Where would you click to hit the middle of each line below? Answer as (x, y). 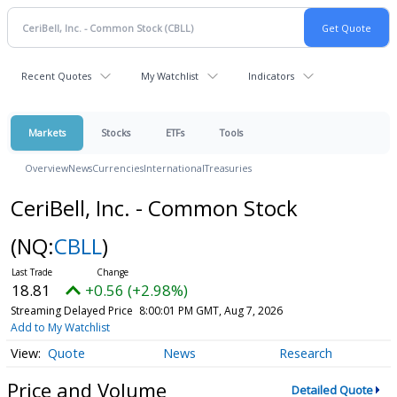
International (174, 168)
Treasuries (228, 168)
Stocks (116, 132)
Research (305, 354)
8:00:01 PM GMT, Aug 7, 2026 (210, 311)
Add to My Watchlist (60, 327)
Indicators (271, 76)
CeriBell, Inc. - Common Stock (154, 208)
